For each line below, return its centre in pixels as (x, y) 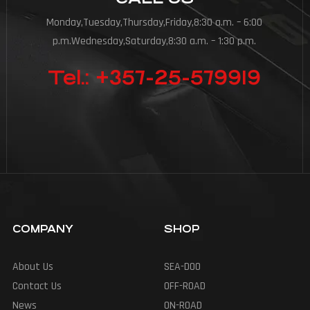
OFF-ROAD (184, 286)
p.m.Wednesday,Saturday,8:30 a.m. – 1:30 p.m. (155, 42)
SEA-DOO (182, 267)
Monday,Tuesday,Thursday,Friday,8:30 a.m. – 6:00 (155, 23)
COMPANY (43, 229)
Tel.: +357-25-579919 (155, 79)
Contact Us (37, 286)
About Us (33, 267)
